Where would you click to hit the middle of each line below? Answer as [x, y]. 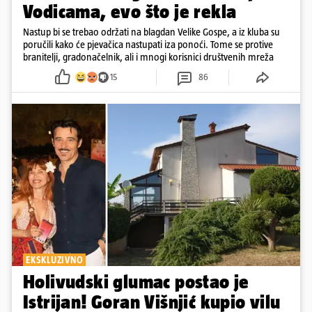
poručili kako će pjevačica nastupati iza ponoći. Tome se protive [148, 44]
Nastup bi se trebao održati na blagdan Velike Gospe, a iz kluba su [151, 31]
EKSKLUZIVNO [55, 259]
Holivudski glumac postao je [136, 281]
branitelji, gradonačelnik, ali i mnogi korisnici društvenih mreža [148, 56]
